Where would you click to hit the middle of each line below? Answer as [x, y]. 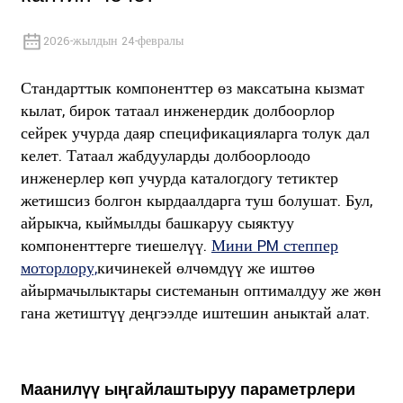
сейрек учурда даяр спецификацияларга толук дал [195, 134]
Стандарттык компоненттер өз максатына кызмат [192, 89]
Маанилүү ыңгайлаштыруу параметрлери [188, 390]
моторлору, [58, 269]
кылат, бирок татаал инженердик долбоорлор [177, 111]
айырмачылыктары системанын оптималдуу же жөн [201, 291]
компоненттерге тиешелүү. [116, 246]
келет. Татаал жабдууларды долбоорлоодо [165, 156]
